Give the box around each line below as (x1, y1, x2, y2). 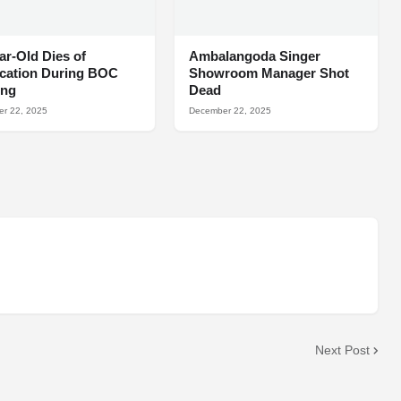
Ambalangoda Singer (188, 48, 320, 64)
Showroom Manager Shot (188, 65, 349, 81)
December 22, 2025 (188, 106, 271, 116)
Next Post (315, 342, 370, 357)
